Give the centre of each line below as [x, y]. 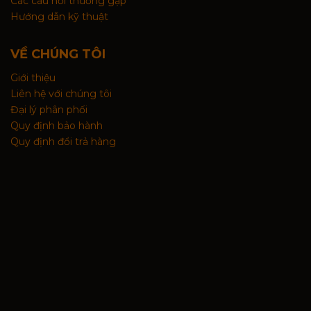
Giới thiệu [33, 77]
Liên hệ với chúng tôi [61, 93]
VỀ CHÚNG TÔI [58, 54]
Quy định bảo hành [57, 125]
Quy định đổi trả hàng [63, 141]
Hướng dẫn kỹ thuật [59, 16]
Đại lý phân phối [49, 109]
